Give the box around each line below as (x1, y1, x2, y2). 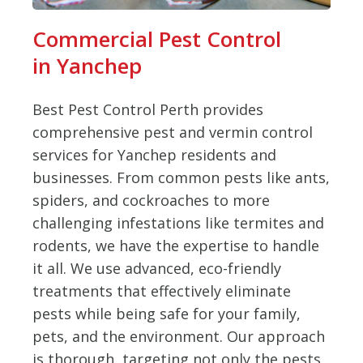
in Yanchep (32, 51, 142, 80)
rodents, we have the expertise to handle (32, 236, 319, 255)
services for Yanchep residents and (32, 145, 276, 164)
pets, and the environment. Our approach (32, 327, 325, 346)
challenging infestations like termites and (32, 213, 324, 233)
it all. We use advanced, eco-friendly (32, 258, 281, 278)
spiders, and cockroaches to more (32, 190, 270, 210)
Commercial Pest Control (32, 24, 281, 53)
